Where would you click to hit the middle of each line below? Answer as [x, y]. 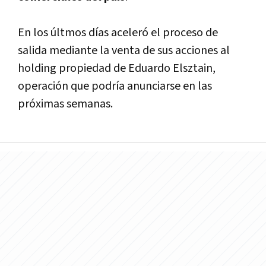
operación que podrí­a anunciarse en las [115, 86]
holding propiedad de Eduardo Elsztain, [117, 68]
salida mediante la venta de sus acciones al [124, 50]
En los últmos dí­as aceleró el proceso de [118, 32]
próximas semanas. [65, 104]
